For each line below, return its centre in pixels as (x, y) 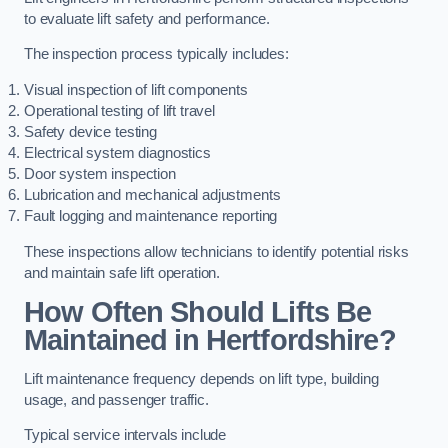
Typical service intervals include (125, 435)
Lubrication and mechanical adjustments (152, 195)
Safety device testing (90, 132)
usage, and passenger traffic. (116, 399)
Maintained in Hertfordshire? (210, 340)
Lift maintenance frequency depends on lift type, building (201, 378)
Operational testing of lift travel (120, 111)
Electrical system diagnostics (117, 153)
